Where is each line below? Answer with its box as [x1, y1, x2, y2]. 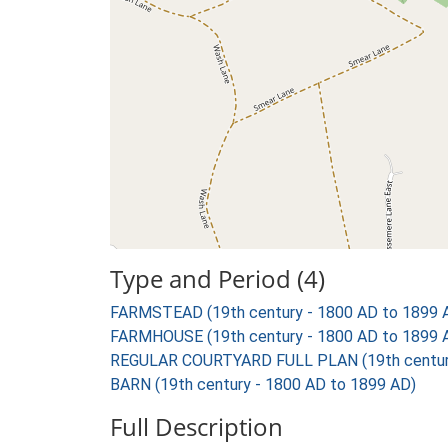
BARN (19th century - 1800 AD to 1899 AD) [110, 375, 416, 394]
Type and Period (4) [110, 262, 325, 295]
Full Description [110, 410, 283, 443]
